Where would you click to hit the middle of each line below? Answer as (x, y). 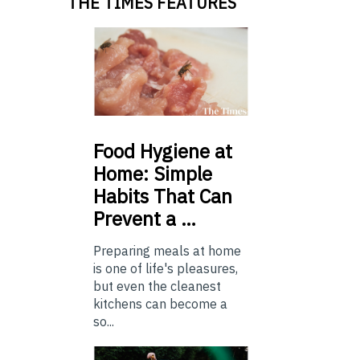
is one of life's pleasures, (166, 269)
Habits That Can (163, 196)
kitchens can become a (160, 304)
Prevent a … (145, 219)
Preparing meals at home (167, 251)
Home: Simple (153, 174)
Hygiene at (184, 151)
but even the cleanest (157, 286)
